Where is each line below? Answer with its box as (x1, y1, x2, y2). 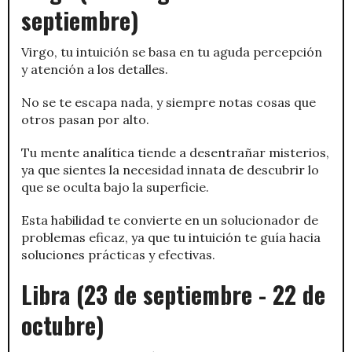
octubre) (21, 306, 104, 343)
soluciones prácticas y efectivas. (21, 246, 215, 262)
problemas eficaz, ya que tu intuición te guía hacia (21, 229, 321, 245)
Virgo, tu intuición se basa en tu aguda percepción (21, 43, 322, 60)
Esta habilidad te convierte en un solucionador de (21, 211, 318, 228)
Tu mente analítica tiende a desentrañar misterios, (21, 144, 329, 160)
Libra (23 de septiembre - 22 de (21, 276, 325, 312)
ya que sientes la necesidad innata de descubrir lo (21, 161, 319, 178)
